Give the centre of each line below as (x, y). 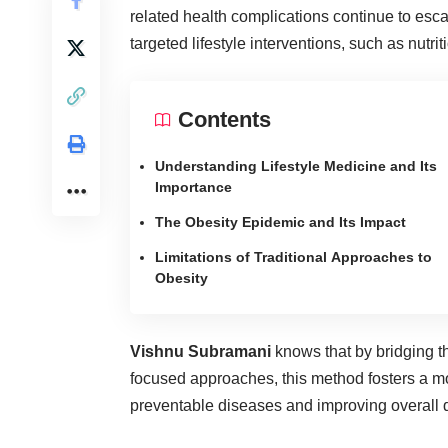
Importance (193, 186)
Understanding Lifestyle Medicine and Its (296, 165)
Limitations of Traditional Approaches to (293, 256)
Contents (224, 119)
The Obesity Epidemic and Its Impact (280, 221)
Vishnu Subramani (200, 351)
